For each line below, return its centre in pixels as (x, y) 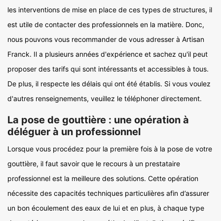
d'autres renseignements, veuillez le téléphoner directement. (105, 98)
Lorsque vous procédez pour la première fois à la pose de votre (110, 149)
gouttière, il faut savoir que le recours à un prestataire (94, 164)
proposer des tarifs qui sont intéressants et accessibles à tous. (108, 69)
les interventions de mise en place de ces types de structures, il (110, 10)
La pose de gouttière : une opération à (98, 120)
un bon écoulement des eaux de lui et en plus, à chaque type (106, 208)
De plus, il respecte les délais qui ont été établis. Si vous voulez (109, 84)
